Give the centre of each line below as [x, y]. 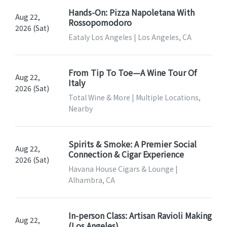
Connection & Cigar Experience [126, 154]
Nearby [80, 109]
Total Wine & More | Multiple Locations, [134, 98]
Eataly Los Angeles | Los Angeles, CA [130, 37]
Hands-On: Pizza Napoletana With [131, 12]
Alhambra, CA [91, 180]
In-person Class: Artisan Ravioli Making [140, 216]
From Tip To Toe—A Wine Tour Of [132, 73]
